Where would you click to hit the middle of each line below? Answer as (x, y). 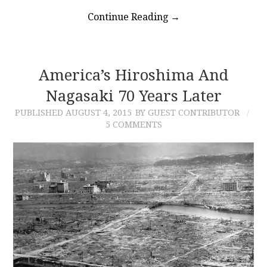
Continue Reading (129, 17)
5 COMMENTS (133, 125)
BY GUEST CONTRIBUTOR (187, 113)
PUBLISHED (40, 113)
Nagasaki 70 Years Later (133, 96)
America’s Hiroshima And (133, 75)
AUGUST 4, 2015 (98, 113)
